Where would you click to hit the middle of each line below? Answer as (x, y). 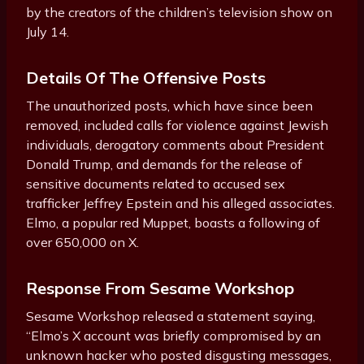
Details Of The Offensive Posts (146, 77)
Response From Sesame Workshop (160, 288)
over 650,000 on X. (82, 242)
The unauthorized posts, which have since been (169, 105)
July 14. (48, 31)
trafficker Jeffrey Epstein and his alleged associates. (180, 203)
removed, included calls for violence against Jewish (177, 125)
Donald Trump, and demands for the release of (164, 164)
